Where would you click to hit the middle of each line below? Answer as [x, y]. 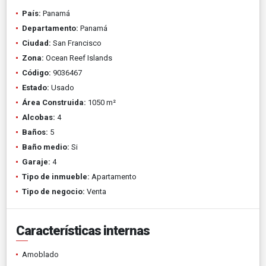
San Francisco [76, 43]
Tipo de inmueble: [56, 176]
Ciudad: [37, 43]
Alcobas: [39, 117]
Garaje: [36, 161]
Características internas [83, 230]
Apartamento [113, 176]
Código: [37, 72]
